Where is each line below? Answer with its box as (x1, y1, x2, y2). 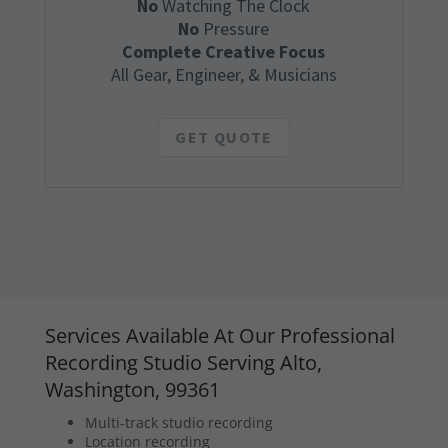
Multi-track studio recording (84, 413, 273, 433)
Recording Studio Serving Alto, (44, 349, 322, 377)
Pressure (199, 17, 270, 41)
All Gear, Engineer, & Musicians (110, 63, 337, 87)
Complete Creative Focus (122, 40, 326, 64)
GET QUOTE (175, 127, 273, 148)
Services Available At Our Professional (44, 322, 395, 350)
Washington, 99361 (44, 376, 220, 404)
